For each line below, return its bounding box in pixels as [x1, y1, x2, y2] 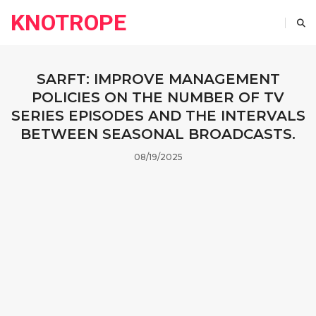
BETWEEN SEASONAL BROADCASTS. [20, 126, 296, 142]
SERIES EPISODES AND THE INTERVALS [11, 107, 305, 124]
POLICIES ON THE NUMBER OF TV [32, 89, 284, 106]
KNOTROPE [11, 9, 126, 36]
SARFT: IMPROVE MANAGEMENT [36, 71, 280, 87]
